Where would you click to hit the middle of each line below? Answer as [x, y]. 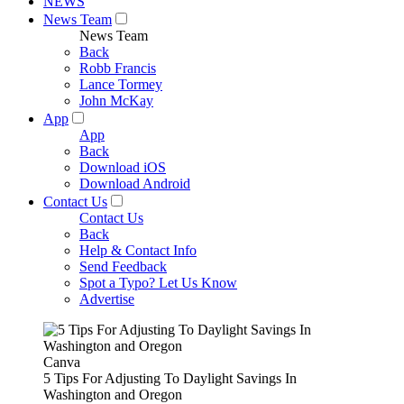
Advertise [107, 299]
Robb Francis [118, 68]
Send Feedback [123, 266]
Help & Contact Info [138, 250]
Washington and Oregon [113, 395]
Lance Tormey [121, 84]
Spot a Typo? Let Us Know [158, 283]
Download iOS [123, 167]
